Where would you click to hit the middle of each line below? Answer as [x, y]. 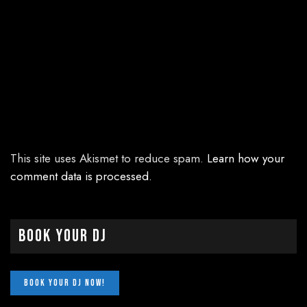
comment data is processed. [81, 176]
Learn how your [246, 159]
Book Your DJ [63, 236]
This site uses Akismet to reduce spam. [109, 159]
